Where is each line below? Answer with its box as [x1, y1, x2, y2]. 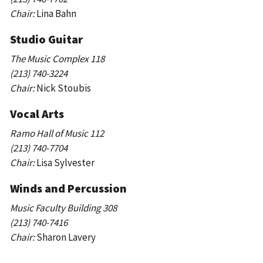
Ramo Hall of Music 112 [10, 127, 104, 140]
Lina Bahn [36, 7, 76, 20]
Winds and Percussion [10, 181, 127, 195]
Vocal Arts [10, 106, 64, 121]
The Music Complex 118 [10, 52, 104, 65]
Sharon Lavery [35, 231, 96, 244]
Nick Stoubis [35, 82, 91, 95]
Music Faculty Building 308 [10, 201, 117, 214]
